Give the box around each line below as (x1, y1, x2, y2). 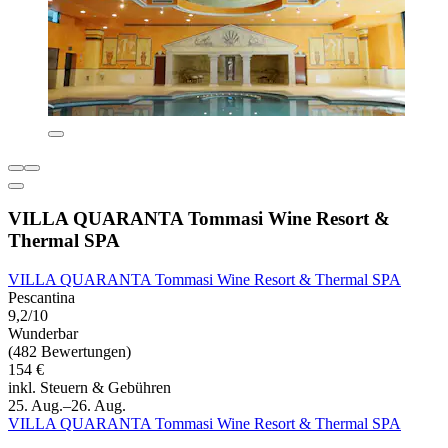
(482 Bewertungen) (8, 342, 131, 360)
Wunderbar (8, 324, 78, 342)
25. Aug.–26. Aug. (8, 396, 126, 414)
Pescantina (8, 288, 75, 306)
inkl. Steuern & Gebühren (8, 378, 171, 396)
